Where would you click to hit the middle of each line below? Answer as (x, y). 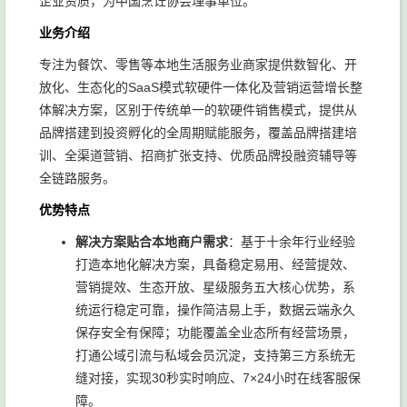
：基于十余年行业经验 (292, 242)
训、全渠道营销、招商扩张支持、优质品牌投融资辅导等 (198, 155)
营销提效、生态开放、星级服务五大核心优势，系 (215, 287)
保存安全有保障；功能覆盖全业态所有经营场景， (215, 333)
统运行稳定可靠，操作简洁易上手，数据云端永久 (215, 310)
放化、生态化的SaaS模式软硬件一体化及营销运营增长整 (201, 87)
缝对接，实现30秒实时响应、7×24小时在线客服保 (218, 378)
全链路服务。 (77, 178)
